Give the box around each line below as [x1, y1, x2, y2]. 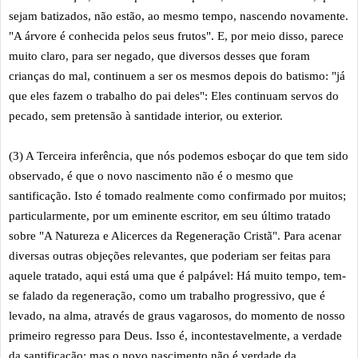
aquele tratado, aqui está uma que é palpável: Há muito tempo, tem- [9, 268, 346, 282]
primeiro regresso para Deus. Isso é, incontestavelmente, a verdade [9, 328, 342, 342]
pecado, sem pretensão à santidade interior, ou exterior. [9, 109, 286, 122]
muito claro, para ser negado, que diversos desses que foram [9, 49, 310, 62]
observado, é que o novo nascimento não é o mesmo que [9, 169, 293, 182]
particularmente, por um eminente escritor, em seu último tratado [9, 209, 331, 222]
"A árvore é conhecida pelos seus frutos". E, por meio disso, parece [9, 29, 344, 42]
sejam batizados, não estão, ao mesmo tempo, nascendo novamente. [9, 9, 348, 22]
